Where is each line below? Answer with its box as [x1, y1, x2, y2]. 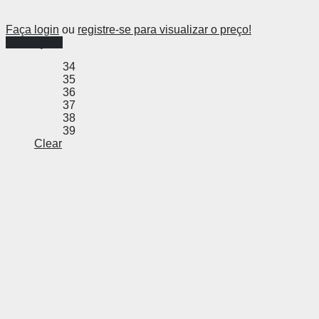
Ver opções [6, 36, 63, 49]
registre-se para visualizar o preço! [78, 23, 251, 36]
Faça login [6, 23, 59, 36]
